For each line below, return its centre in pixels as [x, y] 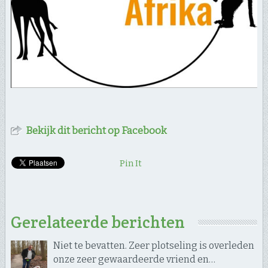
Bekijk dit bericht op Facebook [96, 130]
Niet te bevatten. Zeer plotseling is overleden [153, 245]
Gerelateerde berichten [98, 222]
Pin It [130, 163]
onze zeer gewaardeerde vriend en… [134, 259]
